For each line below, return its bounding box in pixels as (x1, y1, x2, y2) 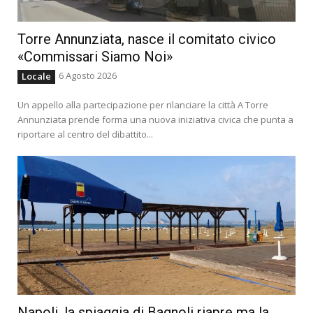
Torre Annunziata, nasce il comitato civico (17, 31, 276, 48)
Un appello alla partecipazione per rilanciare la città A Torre (17, 99, 268, 112)
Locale (22, 70, 51, 83)
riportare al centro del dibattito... (17, 128, 153, 141)
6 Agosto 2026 (59, 69, 117, 82)
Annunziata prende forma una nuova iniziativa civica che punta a (17, 113, 293, 126)
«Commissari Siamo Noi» (17, 48, 173, 66)
